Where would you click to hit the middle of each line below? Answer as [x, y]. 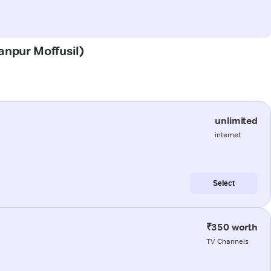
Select [224, 183]
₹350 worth [232, 227]
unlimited [236, 120]
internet [228, 134]
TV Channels [227, 241]
